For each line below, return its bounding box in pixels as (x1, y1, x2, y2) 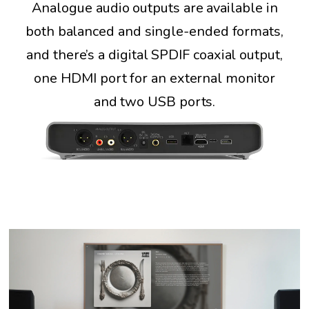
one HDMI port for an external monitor (34, 69, 275, 88)
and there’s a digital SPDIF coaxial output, (26, 46, 283, 65)
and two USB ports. (93, 92, 216, 112)
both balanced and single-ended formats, (26, 22, 283, 41)
